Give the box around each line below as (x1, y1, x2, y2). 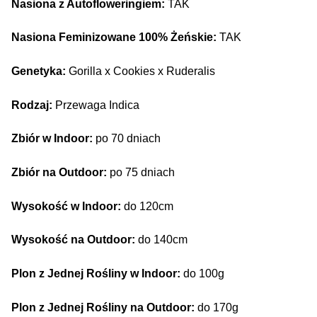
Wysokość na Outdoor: (11, 234, 135, 246)
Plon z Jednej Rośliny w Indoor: (11, 267, 180, 279)
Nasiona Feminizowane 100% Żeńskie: (11, 31, 217, 44)
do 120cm (121, 200, 173, 212)
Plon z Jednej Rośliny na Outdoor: (11, 301, 195, 313)
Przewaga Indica (52, 98, 139, 111)
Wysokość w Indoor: (11, 200, 121, 212)
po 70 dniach (93, 132, 161, 145)
